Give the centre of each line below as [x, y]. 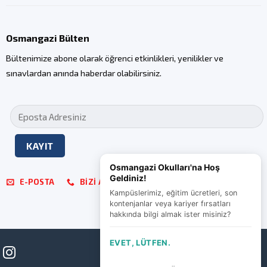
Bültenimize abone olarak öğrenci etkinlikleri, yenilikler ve [114, 58]
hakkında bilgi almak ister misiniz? [170, 214]
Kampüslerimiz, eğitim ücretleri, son [173, 193]
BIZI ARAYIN [104, 182]
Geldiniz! [128, 178]
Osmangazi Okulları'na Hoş [165, 167]
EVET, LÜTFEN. [140, 243]
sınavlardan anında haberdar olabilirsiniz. [83, 73]
